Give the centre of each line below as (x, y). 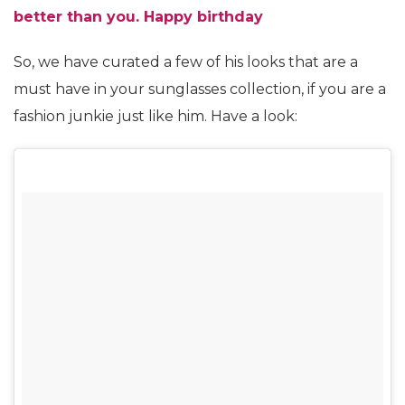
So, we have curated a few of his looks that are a (186, 61)
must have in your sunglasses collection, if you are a (200, 89)
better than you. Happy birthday (138, 16)
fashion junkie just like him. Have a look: (155, 116)
